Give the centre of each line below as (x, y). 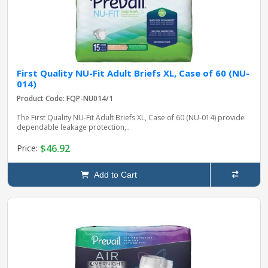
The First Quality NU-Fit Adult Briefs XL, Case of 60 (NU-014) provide (131, 117)
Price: (28, 148)
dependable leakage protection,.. (73, 127)
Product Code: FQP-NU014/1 (65, 98)
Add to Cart (113, 174)
